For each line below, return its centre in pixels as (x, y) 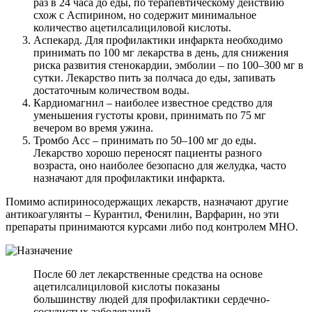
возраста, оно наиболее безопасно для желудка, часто (160, 165)
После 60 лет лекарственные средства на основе (148, 274)
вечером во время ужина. (93, 127)
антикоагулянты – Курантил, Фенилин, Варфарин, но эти (142, 214)
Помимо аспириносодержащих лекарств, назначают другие (147, 201)
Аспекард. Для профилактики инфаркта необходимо (158, 40)
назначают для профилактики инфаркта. (129, 178)
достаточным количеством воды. (111, 90)
